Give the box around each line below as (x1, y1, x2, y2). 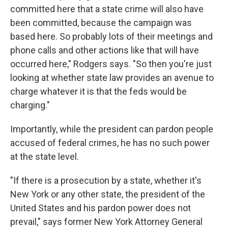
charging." (10, 100, 50, 110)
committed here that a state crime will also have (10, 4, 204, 14)
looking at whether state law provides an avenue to (10, 72, 214, 83)
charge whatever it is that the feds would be (10, 86, 187, 97)
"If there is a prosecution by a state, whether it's (10, 175, 202, 186)
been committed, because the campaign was (10, 17, 192, 28)
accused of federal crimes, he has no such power (10, 137, 210, 148)
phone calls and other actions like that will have (10, 45, 199, 55)
